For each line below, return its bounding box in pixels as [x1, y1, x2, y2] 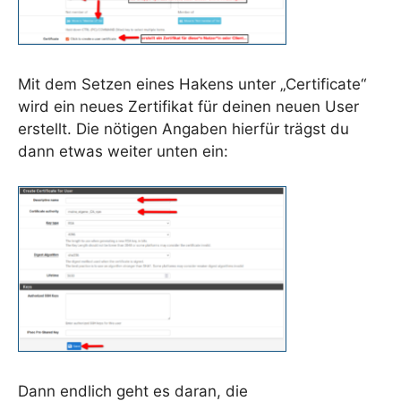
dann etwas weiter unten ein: [18, 142, 228, 161]
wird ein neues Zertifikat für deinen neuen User [18, 98, 359, 116]
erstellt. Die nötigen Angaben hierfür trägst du [18, 120, 349, 139]
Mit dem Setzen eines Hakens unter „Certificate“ [18, 75, 366, 94]
